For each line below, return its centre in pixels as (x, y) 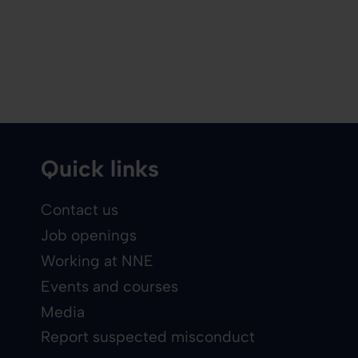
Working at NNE (97, 261)
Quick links (100, 169)
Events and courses (110, 286)
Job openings (89, 236)
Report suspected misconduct (148, 337)
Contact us (80, 210)
